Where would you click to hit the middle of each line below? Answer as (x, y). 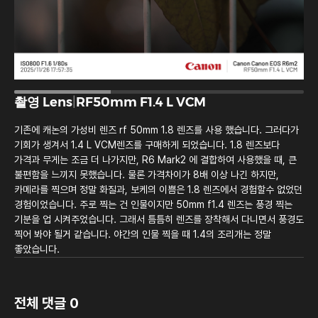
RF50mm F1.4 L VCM (141, 103)
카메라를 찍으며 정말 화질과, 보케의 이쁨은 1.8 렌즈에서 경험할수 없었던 (158, 190)
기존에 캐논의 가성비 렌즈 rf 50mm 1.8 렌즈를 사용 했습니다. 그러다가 (157, 130)
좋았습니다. (37, 250)
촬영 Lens (43, 103)
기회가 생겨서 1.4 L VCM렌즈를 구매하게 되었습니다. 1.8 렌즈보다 (147, 145)
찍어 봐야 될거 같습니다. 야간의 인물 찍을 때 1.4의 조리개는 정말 (143, 235)
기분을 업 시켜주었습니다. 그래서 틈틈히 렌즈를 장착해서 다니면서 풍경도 (159, 220)
